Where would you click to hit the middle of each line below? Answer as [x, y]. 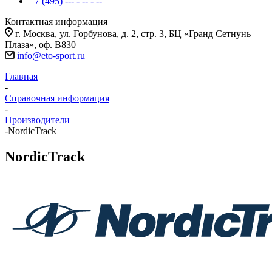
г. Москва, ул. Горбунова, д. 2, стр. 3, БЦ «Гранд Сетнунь [133, 34]
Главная [21, 76]
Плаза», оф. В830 [40, 45]
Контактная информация [56, 22]
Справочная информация [57, 98]
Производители [37, 120]
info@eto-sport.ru [51, 56]
